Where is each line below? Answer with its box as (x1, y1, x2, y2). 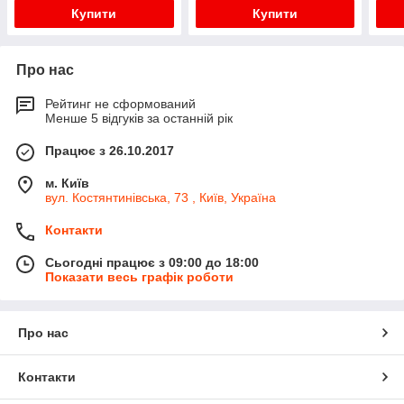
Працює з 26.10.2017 (45, 143, 174, 159)
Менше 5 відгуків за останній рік (45, 111, 233, 126)
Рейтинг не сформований (45, 96, 196, 112)
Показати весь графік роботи (45, 270, 234, 285)
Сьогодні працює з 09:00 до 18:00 (45, 255, 259, 271)
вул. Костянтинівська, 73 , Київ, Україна (45, 190, 276, 206)
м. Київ (45, 176, 89, 191)
